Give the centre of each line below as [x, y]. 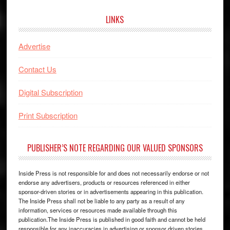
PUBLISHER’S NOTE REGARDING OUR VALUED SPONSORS [115, 148]
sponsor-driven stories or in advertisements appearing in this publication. [111, 191]
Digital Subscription [50, 92]
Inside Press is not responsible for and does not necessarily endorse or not [113, 173]
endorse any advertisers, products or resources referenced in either [104, 182]
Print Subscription [48, 115]
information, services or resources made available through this [98, 210]
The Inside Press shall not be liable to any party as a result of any [101, 200]
